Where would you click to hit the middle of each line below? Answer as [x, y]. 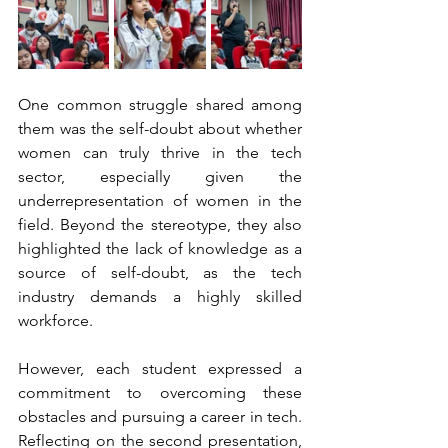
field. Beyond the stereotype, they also [160, 224]
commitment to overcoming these [160, 392]
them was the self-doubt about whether [160, 128]
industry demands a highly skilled [160, 296]
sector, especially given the [160, 176]
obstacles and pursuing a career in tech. [160, 416]
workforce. [55, 320]
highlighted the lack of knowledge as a [160, 248]
